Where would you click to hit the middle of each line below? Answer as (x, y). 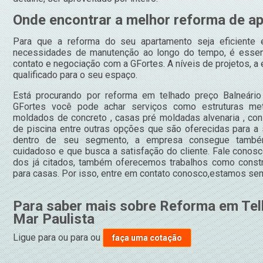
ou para (75, 237)
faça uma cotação (147, 237)
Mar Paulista (54, 219)
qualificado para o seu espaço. (75, 75)
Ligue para (36, 237)
